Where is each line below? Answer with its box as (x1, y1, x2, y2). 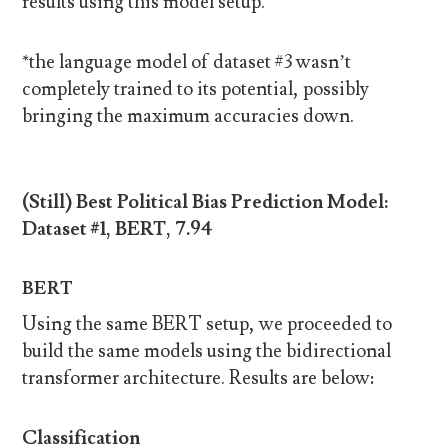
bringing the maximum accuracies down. (22, 103, 355, 128)
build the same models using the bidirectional (22, 339, 392, 364)
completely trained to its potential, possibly (22, 76, 370, 101)
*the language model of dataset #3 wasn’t (22, 49, 352, 74)
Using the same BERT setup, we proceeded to (22, 312, 393, 337)
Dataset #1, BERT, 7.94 (22, 217, 214, 242)
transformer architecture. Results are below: (22, 366, 375, 391)
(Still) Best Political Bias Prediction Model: (22, 190, 389, 215)
